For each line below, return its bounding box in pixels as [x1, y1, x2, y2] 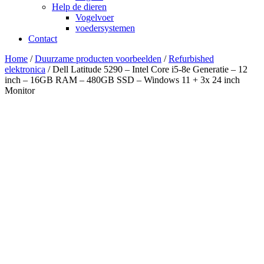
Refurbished [169, 54, 214, 64]
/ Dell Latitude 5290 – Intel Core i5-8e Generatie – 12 [45, 64, 247, 74]
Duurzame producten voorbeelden [35, 54, 161, 64]
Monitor [5, 85, 35, 95]
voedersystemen [75, 23, 135, 33]
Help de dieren [52, 2, 107, 12]
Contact [28, 34, 57, 44]
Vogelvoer [75, 12, 114, 22]
